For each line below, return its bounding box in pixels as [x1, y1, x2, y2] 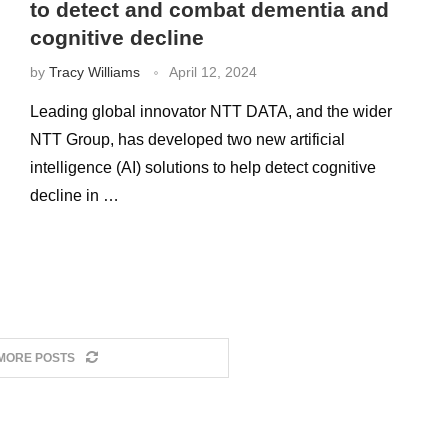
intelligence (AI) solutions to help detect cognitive [29, 159, 376, 177]
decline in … [29, 187, 119, 205]
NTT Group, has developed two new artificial [29, 131, 345, 149]
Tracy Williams [48, 64, 140, 81]
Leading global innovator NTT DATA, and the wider [29, 103, 392, 121]
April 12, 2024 [168, 64, 257, 81]
